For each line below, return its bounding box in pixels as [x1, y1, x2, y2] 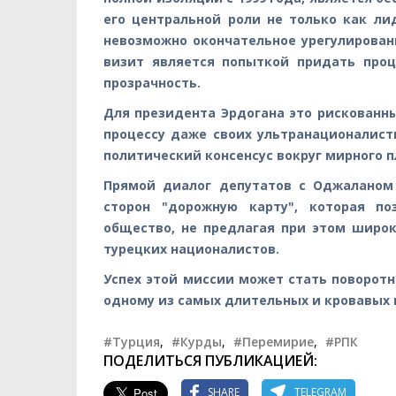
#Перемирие [233, 332, 314, 350]
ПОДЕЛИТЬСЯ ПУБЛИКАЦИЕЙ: [103, 350, 317, 370]
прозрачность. [103, 73, 201, 91]
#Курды [171, 332, 222, 350]
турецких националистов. [103, 240, 283, 257]
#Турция [103, 332, 160, 350]
